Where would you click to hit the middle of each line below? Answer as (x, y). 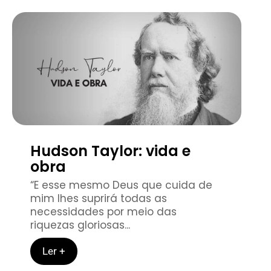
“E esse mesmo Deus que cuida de (121, 185)
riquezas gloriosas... (80, 225)
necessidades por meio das (103, 211)
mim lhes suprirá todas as (99, 198)
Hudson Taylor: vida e (110, 151)
